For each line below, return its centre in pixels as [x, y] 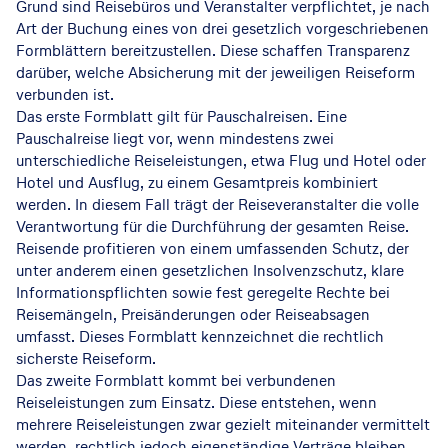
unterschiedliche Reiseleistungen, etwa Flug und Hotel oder [221, 160]
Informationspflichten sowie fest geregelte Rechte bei [203, 292]
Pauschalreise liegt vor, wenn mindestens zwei [175, 138]
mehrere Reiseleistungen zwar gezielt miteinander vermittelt [223, 424]
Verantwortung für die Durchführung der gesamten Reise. [212, 226]
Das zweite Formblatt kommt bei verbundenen [176, 380]
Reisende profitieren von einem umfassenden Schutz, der [212, 248]
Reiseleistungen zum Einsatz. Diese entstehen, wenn [196, 402]
